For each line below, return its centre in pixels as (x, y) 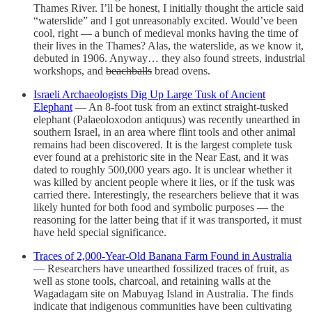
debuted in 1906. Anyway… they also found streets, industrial (169, 58)
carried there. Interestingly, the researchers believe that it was (166, 194)
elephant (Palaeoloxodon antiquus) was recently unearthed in (167, 119)
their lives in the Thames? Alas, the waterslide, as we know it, (169, 45)
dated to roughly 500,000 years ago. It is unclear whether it (163, 169)
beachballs (129, 70)
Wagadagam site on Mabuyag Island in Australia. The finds (163, 293)
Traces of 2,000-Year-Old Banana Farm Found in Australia (163, 256)
